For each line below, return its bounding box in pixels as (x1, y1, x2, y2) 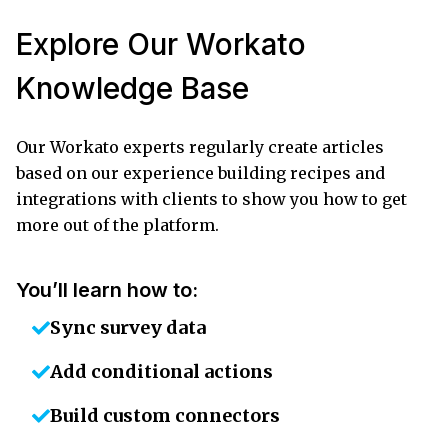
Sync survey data (50, 315, 206, 339)
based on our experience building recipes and (16, 162, 385, 183)
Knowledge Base (16, 69, 249, 106)
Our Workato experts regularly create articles (16, 136, 384, 157)
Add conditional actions (50, 359, 273, 383)
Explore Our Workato (16, 25, 306, 62)
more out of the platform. (16, 214, 219, 235)
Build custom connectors (50, 403, 280, 427)
